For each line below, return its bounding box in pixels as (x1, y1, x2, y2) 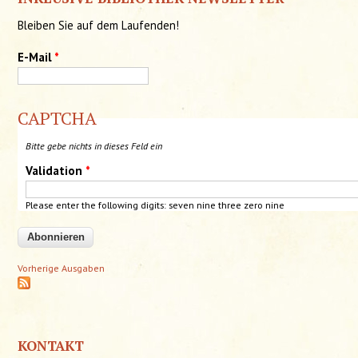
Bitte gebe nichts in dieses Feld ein (26, 140, 163, 153)
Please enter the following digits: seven (26, 199, 195, 212)
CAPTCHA (18, 106, 97, 130)
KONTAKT (18, 336, 85, 355)
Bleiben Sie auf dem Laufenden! (18, 17, 180, 33)
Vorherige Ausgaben (18, 261, 105, 274)
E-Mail (18, 49, 55, 65)
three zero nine (216, 199, 285, 212)
